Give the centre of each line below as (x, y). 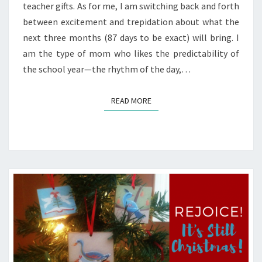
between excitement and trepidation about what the (131, 22)
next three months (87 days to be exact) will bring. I (131, 38)
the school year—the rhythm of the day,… (107, 69)
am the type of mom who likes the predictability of (131, 54)
